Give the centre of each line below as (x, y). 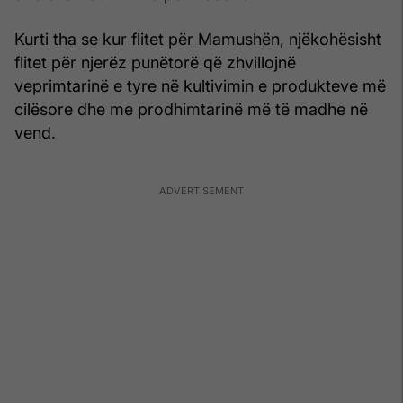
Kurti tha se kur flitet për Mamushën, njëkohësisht (198, 39)
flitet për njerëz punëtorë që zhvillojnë (155, 62)
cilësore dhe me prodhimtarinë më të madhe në (191, 109)
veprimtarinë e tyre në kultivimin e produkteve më (200, 85)
